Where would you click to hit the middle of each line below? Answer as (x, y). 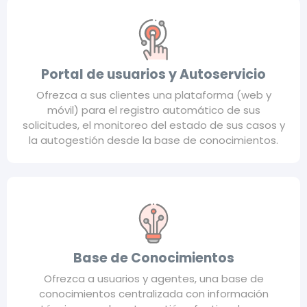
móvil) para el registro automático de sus (153, 110)
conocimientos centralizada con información (153, 293)
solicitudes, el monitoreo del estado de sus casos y (153, 125)
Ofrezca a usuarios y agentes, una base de (153, 278)
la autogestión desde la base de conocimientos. (153, 140)
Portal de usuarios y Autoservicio (153, 74)
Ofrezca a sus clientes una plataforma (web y (153, 95)
